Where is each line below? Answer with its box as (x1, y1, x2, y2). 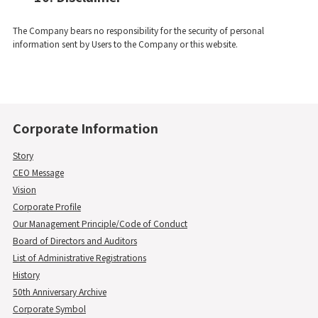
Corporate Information (12, 118, 158, 137)
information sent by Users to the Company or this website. (12, 37, 238, 50)
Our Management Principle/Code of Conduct (12, 216, 187, 229)
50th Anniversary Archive (12, 285, 106, 297)
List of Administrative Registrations (12, 251, 146, 263)
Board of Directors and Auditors (12, 234, 137, 246)
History (12, 268, 40, 280)
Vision (12, 182, 36, 195)
